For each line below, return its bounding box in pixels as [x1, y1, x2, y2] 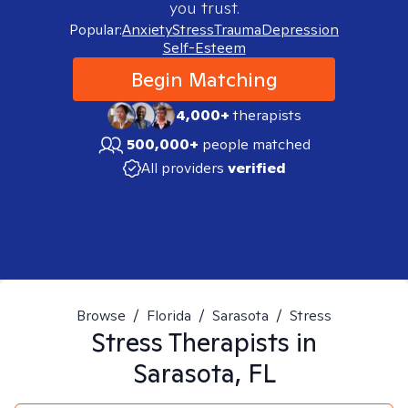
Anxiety [122, 20, 172, 39]
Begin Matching [130, 66, 278, 92]
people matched [202, 135, 311, 154]
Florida [147, 306, 191, 325]
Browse [76, 306, 126, 325]
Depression [261, 20, 339, 39]
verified [227, 158, 286, 178]
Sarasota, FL [132, 356, 276, 390]
